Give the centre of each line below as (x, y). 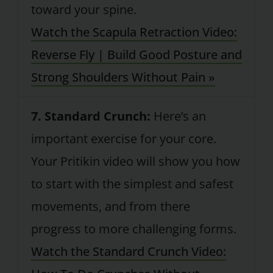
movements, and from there (110, 207)
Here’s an (178, 116)
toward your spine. (83, 10)
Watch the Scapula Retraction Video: (134, 32)
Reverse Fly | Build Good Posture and (136, 55)
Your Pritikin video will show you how (135, 161)
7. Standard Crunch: (90, 116)
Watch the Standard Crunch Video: (128, 252)
